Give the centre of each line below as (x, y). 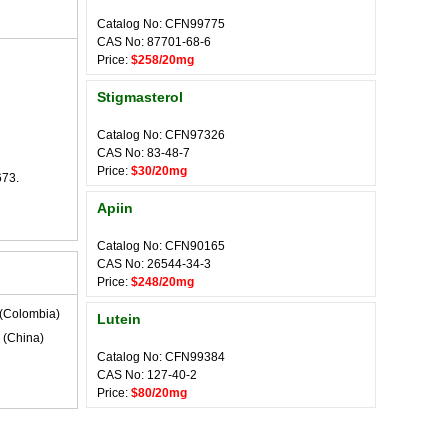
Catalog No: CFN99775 (161, 24)
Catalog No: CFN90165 (161, 246)
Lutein (119, 319)
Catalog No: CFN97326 (161, 135)
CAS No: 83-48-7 (143, 153)
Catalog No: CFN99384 (161, 357)
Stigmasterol (140, 97)
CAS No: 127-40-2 (147, 375)
